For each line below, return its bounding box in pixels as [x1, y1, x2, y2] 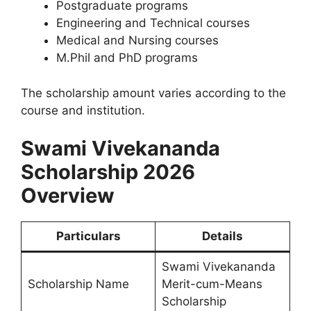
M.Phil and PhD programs [56, 51, 198, 65]
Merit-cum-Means [161, 277, 262, 291]
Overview [21, 183, 115, 208]
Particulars [56, 229, 121, 243]
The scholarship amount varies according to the [21, 85, 286, 100]
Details [202, 229, 243, 243]
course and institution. [21, 103, 145, 117]
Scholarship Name [27, 277, 129, 291]
